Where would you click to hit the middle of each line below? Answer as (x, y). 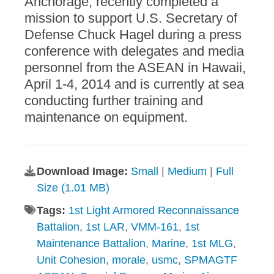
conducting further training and (114, 101)
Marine (168, 244)
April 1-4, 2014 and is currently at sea (134, 84)
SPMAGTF (211, 260)
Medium (187, 172)
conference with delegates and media (134, 51)
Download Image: (84, 172)
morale (129, 260)
